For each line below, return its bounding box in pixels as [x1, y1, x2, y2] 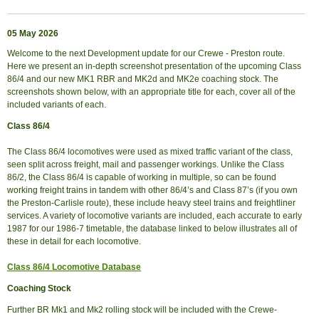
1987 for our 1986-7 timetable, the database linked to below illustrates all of [7, 224, 297, 234]
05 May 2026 [7, 28, 58, 39]
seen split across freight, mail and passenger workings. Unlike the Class [7, 159, 284, 170]
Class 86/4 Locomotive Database [7, 262, 141, 273]
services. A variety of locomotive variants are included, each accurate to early [7, 211, 302, 221]
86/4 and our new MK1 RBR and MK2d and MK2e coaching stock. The [7, 74, 278, 85]
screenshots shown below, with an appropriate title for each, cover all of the [7, 87, 296, 98]
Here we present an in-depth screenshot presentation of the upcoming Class [7, 61, 301, 72]
